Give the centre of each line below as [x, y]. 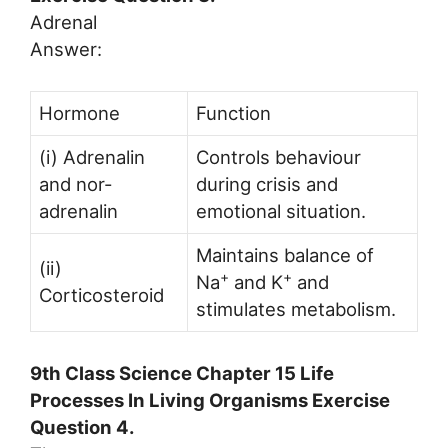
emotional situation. [281, 211]
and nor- [76, 184]
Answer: [66, 49]
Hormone [79, 113]
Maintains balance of [285, 255]
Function [233, 113]
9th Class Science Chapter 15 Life [182, 372]
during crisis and [267, 184]
